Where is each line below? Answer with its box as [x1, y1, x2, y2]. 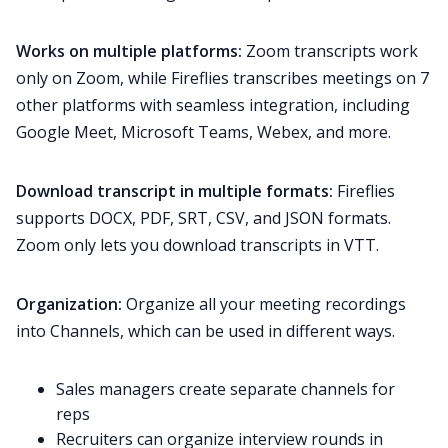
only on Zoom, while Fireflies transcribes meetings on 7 [16, 67, 429, 90]
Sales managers [56, 378, 175, 401]
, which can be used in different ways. [120, 320, 395, 343]
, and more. [308, 121, 391, 144]
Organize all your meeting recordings [126, 293, 406, 316]
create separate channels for [175, 378, 395, 401]
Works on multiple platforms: [16, 40, 246, 63]
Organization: [16, 293, 126, 316]
